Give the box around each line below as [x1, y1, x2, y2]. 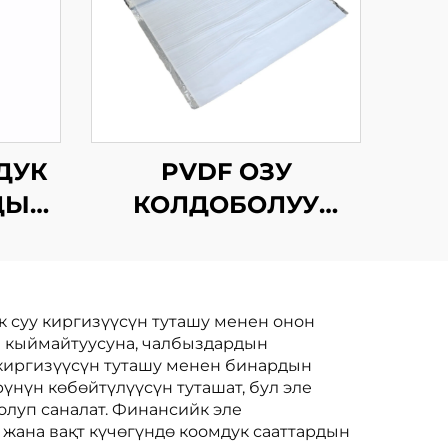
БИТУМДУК [152, 223, 300, 252]
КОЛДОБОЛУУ [133, 190, 319, 219]
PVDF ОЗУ [160, 157, 292, 186]
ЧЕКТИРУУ [158, 289, 294, 318]
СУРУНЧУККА [138, 256, 314, 285]
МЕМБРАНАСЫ [128, 322, 324, 351]
